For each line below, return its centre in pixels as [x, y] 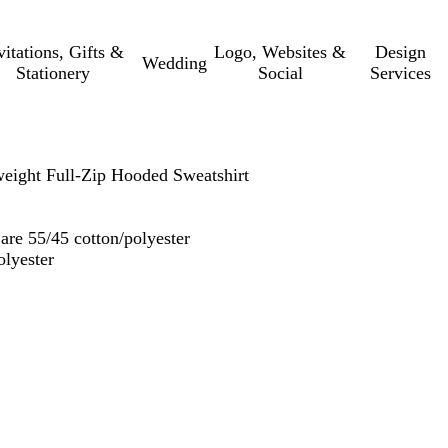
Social [280, 73]
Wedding [175, 62]
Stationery [52, 73]
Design [401, 52]
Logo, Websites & [280, 52]
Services [401, 73]
